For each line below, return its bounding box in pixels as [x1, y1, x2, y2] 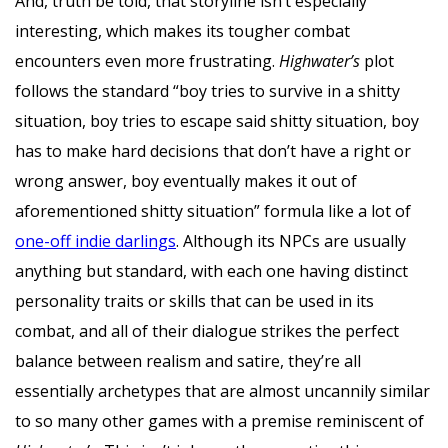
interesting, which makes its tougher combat [15, 19, 350, 42]
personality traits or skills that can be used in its [15, 289, 374, 312]
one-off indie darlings [15, 229, 176, 252]
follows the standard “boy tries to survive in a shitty [15, 79, 400, 102]
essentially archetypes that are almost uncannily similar [15, 379, 430, 402]
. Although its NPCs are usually [176, 229, 406, 252]
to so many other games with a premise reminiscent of [15, 409, 424, 432]
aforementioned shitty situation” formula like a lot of [15, 199, 411, 222]
